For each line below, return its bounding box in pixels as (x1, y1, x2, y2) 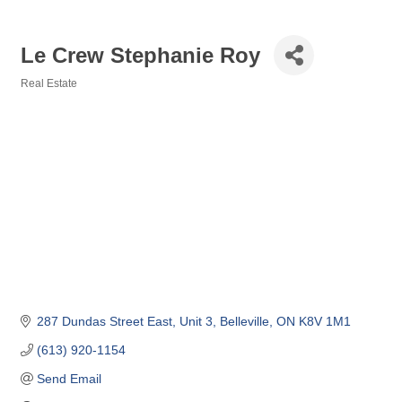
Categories (20, 90, 76, 101)
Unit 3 (179, 314, 213, 329)
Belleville (219, 314, 269, 329)
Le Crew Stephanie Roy (21, 42, 260, 67)
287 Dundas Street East (36, 314, 172, 329)
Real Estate (21, 77, 77, 90)
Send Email (36, 371, 101, 387)
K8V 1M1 (298, 314, 351, 329)
